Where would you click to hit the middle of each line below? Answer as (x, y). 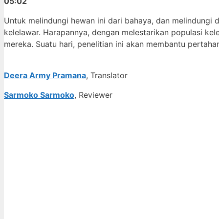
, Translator (107, 76)
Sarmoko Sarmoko (39, 95)
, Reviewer (93, 95)
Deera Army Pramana (45, 76)
